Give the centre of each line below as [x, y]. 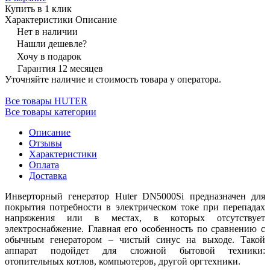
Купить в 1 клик [38, 8]
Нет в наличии [47, 31]
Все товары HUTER [46, 101]
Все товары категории [51, 111]
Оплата [44, 165]
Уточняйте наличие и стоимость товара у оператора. [113, 79]
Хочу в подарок [49, 56]
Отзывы [46, 143]
